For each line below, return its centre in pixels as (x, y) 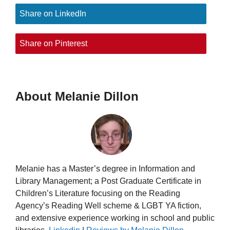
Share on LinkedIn (53, 14)
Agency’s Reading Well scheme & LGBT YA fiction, (108, 206)
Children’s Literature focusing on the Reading (98, 194)
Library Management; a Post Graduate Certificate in (108, 181)
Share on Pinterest (53, 44)
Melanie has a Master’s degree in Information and (105, 169)
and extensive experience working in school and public (115, 218)
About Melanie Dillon (77, 97)
